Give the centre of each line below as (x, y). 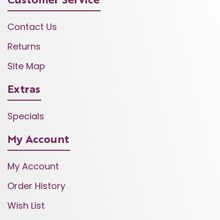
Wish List (26, 205)
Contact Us (32, 27)
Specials (26, 116)
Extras (24, 90)
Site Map (26, 66)
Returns (24, 46)
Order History (36, 186)
